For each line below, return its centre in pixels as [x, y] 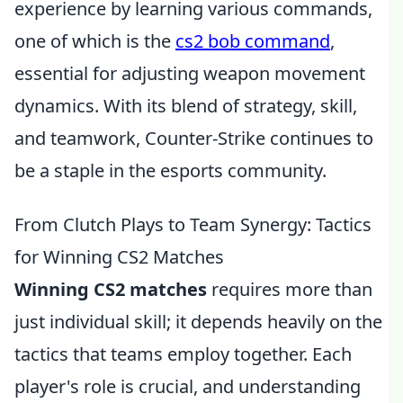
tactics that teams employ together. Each [183, 354]
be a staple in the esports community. [170, 170]
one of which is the [95, 41]
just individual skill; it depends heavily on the [198, 322]
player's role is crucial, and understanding [188, 386]
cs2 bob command [253, 41]
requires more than [290, 289]
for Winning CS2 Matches [119, 257]
